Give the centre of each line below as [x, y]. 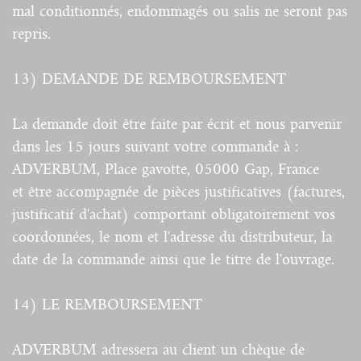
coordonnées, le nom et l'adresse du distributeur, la [172, 237]
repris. [31, 34]
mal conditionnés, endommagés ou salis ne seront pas [180, 12]
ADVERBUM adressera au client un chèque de [158, 350]
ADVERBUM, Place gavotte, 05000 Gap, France [166, 170]
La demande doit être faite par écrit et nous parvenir [177, 124]
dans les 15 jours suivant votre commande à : [155, 147]
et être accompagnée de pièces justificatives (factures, [178, 192]
